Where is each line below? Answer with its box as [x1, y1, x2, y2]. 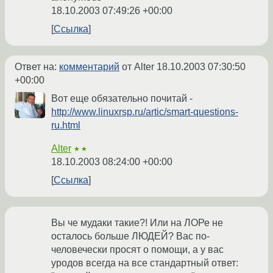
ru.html [51, 120, 80, 131]
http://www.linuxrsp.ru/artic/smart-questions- [51, 107, 238, 118]
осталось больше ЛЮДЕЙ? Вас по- [51, 231, 210, 242]
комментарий [59, 62, 119, 73]
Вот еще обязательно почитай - [51, 93, 193, 104]
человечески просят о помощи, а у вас [51, 244, 224, 255]
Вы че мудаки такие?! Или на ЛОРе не [51, 218, 223, 229]
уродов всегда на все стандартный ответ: [51, 258, 238, 269]
